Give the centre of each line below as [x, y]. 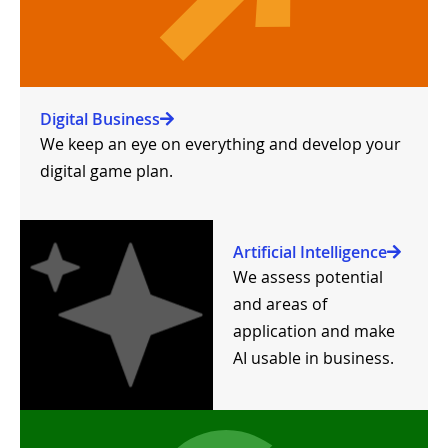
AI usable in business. [314, 357]
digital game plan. [106, 171]
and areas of [280, 303]
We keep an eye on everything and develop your [220, 144]
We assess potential [308, 276]
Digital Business [100, 119]
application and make [314, 330]
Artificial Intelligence [310, 251]
